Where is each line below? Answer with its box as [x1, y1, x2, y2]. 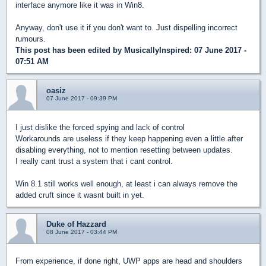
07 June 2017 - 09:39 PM [46, 94, 117, 102]
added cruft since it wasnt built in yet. [15, 190, 144, 199]
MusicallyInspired [124, 45, 189, 55]
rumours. [15, 34, 46, 43]
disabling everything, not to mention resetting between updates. [15, 145, 233, 154]
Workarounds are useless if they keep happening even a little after [15, 134, 243, 143]
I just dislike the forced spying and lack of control [15, 122, 185, 132]
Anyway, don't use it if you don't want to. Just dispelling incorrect [15, 23, 237, 32]
